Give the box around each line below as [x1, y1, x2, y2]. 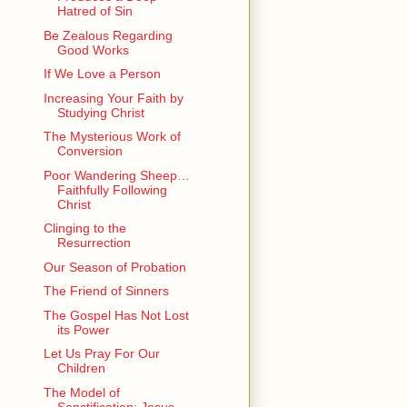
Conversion [56, 144, 123, 159]
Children [56, 361, 105, 376]
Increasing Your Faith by [43, 90, 184, 105]
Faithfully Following [56, 182, 167, 197]
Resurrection [56, 235, 131, 251]
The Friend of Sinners [43, 283, 169, 299]
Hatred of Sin [56, 4, 133, 19]
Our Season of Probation [43, 259, 186, 274]
